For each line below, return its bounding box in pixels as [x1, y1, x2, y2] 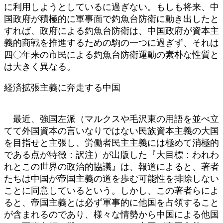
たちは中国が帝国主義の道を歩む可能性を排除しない [4, 173, 219, 184]
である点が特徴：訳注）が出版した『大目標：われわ [4, 149, 219, 160]
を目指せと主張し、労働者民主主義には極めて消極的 [4, 137, 219, 148]
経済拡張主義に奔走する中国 [4, 82, 120, 93]
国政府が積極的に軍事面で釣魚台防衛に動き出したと [4, 13, 219, 24]
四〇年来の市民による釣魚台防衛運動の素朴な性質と [4, 49, 219, 60]
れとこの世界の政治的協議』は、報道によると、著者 [4, 161, 219, 172]
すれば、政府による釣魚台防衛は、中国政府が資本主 [4, 25, 219, 36]
